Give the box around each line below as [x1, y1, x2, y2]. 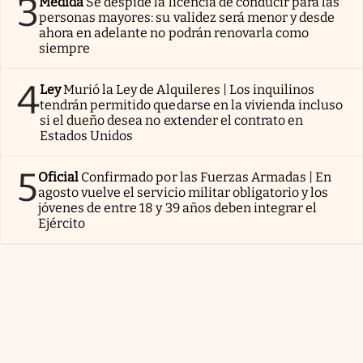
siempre [39, 40, 91, 56]
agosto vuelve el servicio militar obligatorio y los [38, 184, 329, 200]
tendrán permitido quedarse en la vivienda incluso [40, 96, 344, 113]
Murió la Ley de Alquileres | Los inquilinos [63, 81, 315, 97]
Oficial [38, 169, 79, 185]
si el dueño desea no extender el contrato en [40, 112, 304, 128]
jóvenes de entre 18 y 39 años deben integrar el [38, 199, 318, 216]
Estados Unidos [40, 127, 134, 143]
